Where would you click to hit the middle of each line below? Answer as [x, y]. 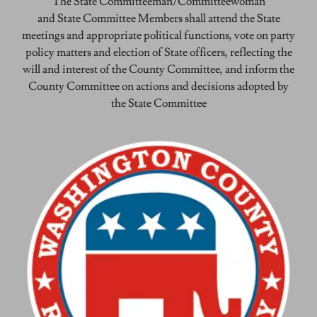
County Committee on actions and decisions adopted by [158, 87]
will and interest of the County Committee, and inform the [158, 70]
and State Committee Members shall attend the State [158, 19]
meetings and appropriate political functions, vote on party [158, 36]
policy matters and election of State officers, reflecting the [158, 53]
